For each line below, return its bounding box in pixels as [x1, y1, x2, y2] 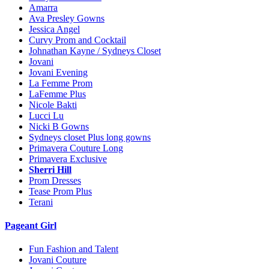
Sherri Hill [29, 164, 71, 175]
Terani [29, 196, 53, 207]
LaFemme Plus [29, 88, 86, 99]
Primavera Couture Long [29, 142, 123, 153]
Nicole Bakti [29, 99, 77, 110]
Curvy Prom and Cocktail [29, 34, 126, 45]
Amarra [29, 2, 58, 13]
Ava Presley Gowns [29, 13, 104, 23]
